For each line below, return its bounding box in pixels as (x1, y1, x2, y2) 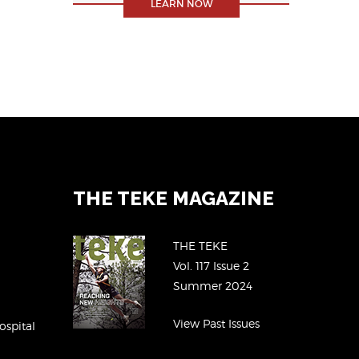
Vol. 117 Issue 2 (173, 258, 249, 272)
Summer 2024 (173, 278, 252, 292)
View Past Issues (173, 316, 260, 330)
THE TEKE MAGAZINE (73, 186, 274, 210)
